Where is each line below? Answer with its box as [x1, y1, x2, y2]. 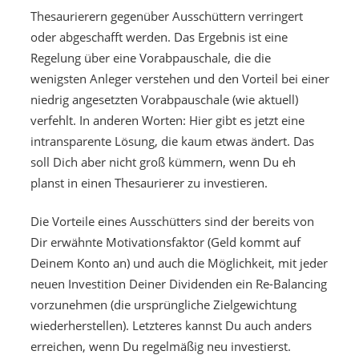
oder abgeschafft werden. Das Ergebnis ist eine [30, 28, 288, 45]
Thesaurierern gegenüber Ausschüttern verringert [30, 7, 303, 24]
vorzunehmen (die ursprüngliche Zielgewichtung [30, 296, 296, 313]
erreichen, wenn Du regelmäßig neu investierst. [30, 338, 291, 355]
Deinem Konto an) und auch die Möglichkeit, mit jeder [30, 255, 328, 272]
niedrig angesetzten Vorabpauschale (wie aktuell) [30, 91, 298, 107]
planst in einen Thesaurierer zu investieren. [30, 174, 268, 191]
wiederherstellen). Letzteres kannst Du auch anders [30, 317, 312, 334]
